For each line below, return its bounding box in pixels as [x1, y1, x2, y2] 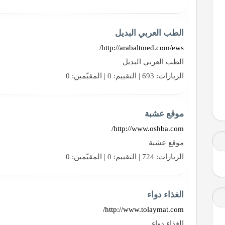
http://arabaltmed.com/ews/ [101, 43, 184, 52]
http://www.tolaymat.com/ [105, 205, 184, 213]
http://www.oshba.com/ [114, 124, 184, 133]
